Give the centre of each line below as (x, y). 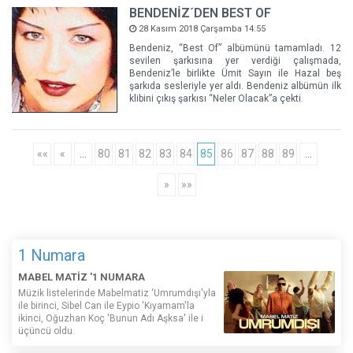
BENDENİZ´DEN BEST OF (201, 13)
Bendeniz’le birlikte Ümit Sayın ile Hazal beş (235, 73)
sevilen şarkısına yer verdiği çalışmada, (235, 60)
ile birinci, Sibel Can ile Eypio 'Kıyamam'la (106, 305)
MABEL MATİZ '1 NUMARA (82, 277)
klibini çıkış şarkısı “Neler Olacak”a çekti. (217, 98)
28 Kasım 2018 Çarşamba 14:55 (201, 28)
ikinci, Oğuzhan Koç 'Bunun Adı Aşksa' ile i (111, 318)
